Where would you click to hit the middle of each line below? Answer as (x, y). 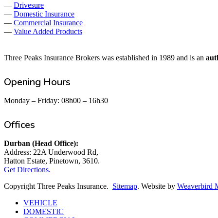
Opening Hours (37, 82)
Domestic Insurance (44, 14)
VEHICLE (40, 202)
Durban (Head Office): (41, 143)
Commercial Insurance (48, 23)
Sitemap (125, 186)
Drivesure (29, 5)
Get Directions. (27, 169)
